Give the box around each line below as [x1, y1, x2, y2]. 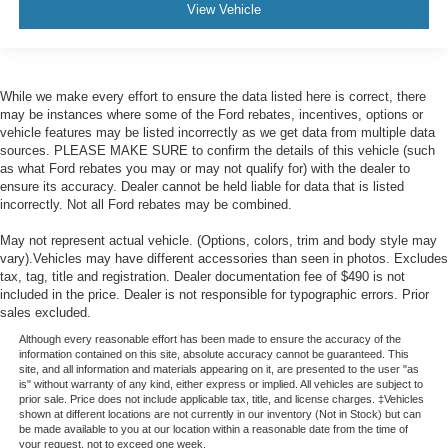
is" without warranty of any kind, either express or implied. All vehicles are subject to [18, 377, 423, 390]
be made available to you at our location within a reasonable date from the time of [18, 422, 408, 435]
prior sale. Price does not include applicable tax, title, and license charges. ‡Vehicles [18, 392, 424, 405]
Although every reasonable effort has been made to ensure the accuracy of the [18, 332, 401, 345]
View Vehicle [187, 2, 261, 18]
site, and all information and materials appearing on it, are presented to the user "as [18, 362, 419, 375]
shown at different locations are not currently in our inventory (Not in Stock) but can [18, 407, 421, 420]
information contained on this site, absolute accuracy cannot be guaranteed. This [18, 347, 409, 360]
